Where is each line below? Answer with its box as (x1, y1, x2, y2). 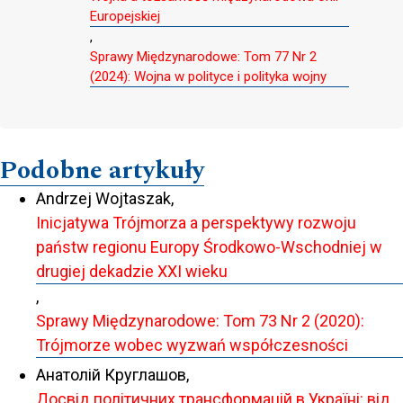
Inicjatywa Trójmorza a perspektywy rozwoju (36, 213, 356, 233)
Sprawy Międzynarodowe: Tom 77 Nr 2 (90, 49, 317, 66)
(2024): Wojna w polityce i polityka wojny (90, 68, 327, 85)
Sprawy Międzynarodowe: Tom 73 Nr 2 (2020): (36, 311, 364, 331)
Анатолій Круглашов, (36, 364, 189, 384)
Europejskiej (90, 8, 160, 25)
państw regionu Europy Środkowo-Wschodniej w (36, 237, 382, 257)
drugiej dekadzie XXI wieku (36, 262, 228, 282)
